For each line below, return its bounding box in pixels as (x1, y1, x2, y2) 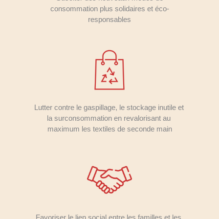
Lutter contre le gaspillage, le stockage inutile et (34, 103, 184, 112)
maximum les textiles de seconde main (47, 125, 172, 133)
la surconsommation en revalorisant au (46, 114, 171, 123)
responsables (88, 15, 131, 23)
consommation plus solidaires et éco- (50, 4, 169, 13)
